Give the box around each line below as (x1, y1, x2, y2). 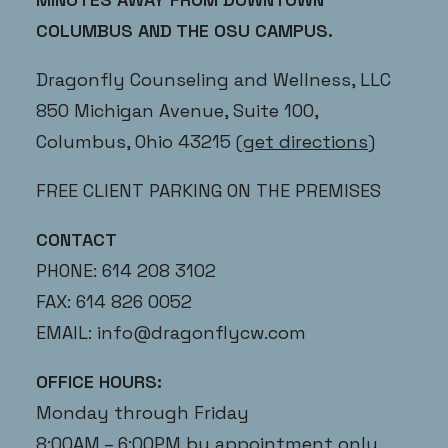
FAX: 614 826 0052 (36, 290, 192, 313)
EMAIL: (36, 321, 97, 344)
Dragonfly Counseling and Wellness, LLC (36, 68, 391, 91)
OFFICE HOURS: (36, 370, 162, 393)
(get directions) (236, 130, 375, 153)
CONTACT (36, 228, 117, 251)
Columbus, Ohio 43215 (36, 130, 236, 153)
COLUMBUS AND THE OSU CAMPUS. (36, 19, 333, 42)
